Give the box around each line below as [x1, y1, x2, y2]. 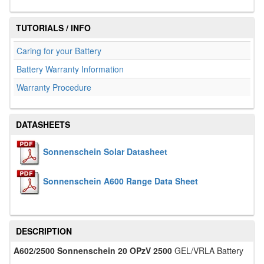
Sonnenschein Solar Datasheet [43, 145, 167, 157]
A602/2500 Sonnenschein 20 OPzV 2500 [14, 245, 172, 256]
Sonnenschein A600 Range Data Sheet [43, 174, 198, 187]
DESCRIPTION [16, 225, 72, 237]
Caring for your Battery [16, 45, 101, 57]
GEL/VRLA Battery [172, 245, 243, 256]
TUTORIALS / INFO [16, 22, 91, 34]
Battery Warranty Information [16, 63, 124, 75]
